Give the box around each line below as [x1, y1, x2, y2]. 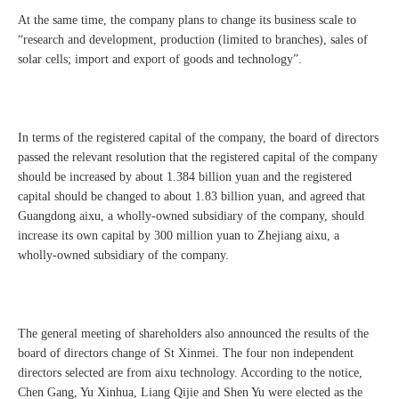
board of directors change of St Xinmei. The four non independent [18, 346, 354, 361]
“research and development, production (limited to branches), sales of [18, 33, 368, 47]
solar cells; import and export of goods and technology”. [18, 53, 302, 67]
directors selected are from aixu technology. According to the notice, [18, 366, 362, 380]
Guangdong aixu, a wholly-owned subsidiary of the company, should [18, 209, 364, 224]
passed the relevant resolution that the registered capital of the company [18, 151, 378, 165]
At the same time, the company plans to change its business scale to [18, 13, 356, 28]
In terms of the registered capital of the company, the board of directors [18, 131, 379, 145]
